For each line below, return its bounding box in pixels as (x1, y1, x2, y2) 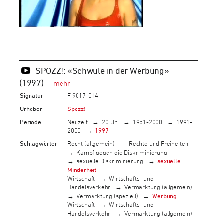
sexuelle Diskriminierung (77, 156, 144, 165)
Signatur (20, 91, 44, 99)
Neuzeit (67, 117, 88, 125)
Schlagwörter (20, 139, 58, 147)
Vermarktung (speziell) (77, 191, 139, 200)
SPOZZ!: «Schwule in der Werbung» (35, 65, 169, 75)
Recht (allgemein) (67, 139, 115, 147)
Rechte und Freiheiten (128, 139, 188, 147)
